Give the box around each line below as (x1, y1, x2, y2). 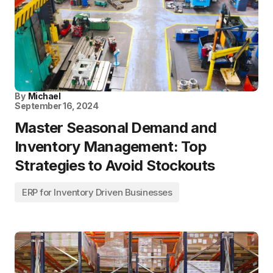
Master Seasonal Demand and (15, 119, 217, 136)
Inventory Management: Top (15, 138, 207, 155)
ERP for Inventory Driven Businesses (22, 186, 172, 198)
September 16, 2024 (15, 101, 99, 111)
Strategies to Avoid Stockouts (15, 157, 215, 174)
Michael (27, 91, 61, 101)
